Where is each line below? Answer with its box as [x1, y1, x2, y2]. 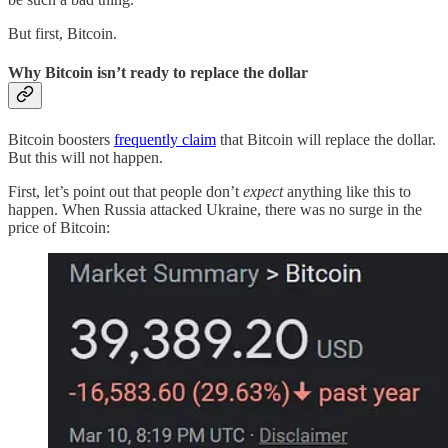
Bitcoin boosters [8, 130, 114, 148]
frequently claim [114, 130, 216, 148]
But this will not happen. [8, 148, 163, 166]
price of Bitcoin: [8, 218, 110, 236]
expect [243, 182, 283, 200]
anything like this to [283, 182, 411, 200]
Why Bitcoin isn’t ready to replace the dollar [8, 64, 308, 82]
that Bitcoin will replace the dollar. [216, 130, 436, 148]
